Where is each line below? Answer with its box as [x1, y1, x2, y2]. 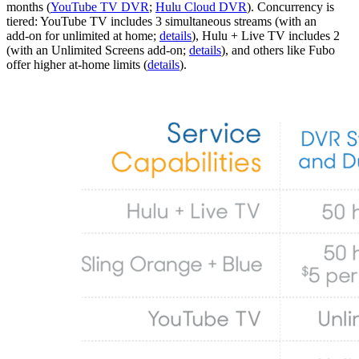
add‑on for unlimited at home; [6, 28, 159, 42]
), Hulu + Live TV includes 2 [192, 28, 340, 42]
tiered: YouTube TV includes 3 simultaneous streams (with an [6, 14, 317, 28]
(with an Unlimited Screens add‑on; [6, 42, 189, 57]
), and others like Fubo [221, 42, 335, 57]
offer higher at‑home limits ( [6, 57, 147, 71]
